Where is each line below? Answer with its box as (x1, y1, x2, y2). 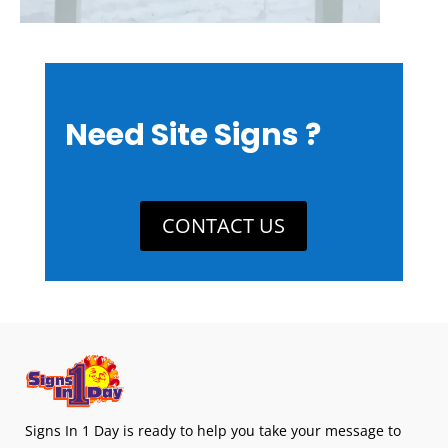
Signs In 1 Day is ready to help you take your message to (25, 420, 401, 440)
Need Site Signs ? (64, 114, 321, 157)
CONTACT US (162, 212, 286, 240)
